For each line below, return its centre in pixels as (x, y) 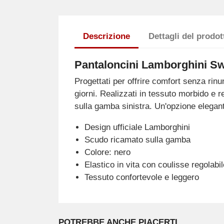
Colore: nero (107, 152)
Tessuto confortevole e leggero (141, 177)
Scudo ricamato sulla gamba (137, 140)
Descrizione (106, 36)
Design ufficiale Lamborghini (137, 127)
